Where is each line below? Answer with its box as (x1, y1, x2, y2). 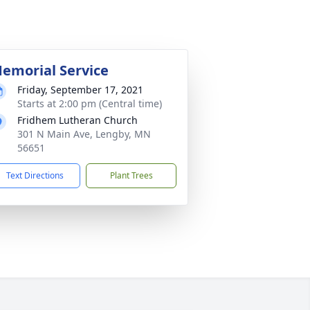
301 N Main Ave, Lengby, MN (17, 127, 151, 140)
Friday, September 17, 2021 (17, 83, 143, 96)
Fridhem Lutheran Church (17, 113, 138, 127)
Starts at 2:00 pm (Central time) (17, 97, 162, 110)
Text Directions (6, 170, 64, 181)
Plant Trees (109, 170, 153, 181)
